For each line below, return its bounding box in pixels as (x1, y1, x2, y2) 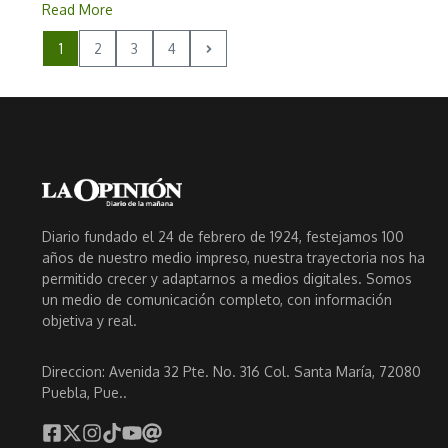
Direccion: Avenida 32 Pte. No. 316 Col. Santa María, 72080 (42, 362, 421, 380)
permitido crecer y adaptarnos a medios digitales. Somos (42, 269, 412, 287)
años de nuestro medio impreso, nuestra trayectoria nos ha (42, 248, 425, 266)
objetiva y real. (42, 311, 137, 329)
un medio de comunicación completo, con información (42, 290, 392, 308)
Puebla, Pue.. (42, 383, 127, 401)
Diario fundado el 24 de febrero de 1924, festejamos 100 (42, 227, 404, 245)
